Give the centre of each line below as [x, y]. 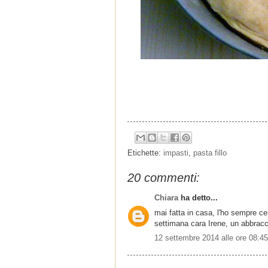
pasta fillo [210, 153]
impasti [176, 153]
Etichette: [145, 153]
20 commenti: [164, 178]
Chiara [167, 198]
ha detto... [199, 198]
